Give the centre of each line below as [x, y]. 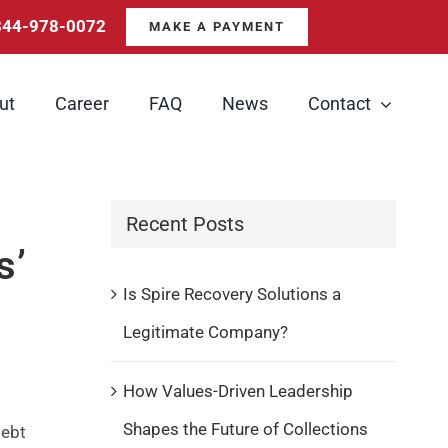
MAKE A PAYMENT [217, 26]
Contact [339, 103]
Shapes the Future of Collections [245, 428]
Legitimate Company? [205, 331]
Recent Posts [184, 224]
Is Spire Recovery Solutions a [231, 293]
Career [81, 103]
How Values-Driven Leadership [237, 390]
